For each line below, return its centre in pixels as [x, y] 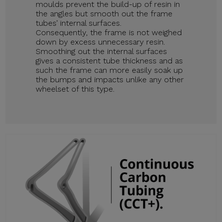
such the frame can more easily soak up [110, 70]
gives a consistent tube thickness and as [110, 61]
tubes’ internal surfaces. [79, 23]
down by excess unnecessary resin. [101, 42]
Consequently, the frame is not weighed [109, 33]
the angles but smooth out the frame [104, 14]
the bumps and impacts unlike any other [110, 80]
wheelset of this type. [75, 89]
